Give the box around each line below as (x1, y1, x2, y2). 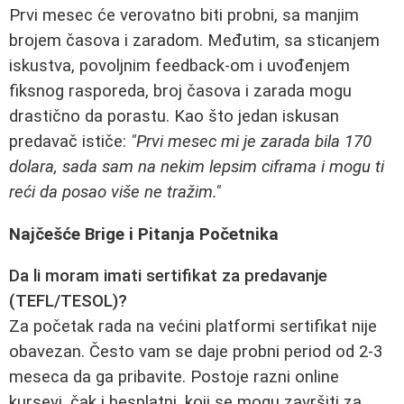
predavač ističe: (9, 131, 131, 151)
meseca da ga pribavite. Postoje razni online (9, 367, 339, 388)
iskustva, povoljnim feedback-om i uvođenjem (9, 55, 350, 76)
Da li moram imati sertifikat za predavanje (9, 266, 327, 287)
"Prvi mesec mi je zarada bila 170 (131, 131, 372, 151)
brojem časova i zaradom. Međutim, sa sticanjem (9, 30, 380, 50)
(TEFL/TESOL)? (9, 291, 127, 312)
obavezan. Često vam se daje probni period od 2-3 (9, 342, 382, 363)
